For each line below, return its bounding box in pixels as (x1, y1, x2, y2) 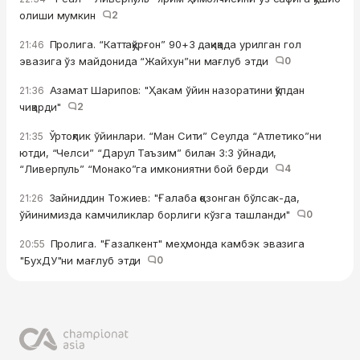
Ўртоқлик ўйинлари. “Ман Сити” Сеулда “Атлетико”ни (45, 129, 321, 142)
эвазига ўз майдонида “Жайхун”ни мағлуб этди (19, 54, 275, 67)
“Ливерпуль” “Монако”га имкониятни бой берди (19, 162, 275, 175)
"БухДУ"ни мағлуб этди (19, 253, 148, 267)
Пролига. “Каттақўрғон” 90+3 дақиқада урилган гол (46, 37, 301, 51)
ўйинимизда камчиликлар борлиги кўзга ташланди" (19, 207, 297, 221)
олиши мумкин (19, 8, 102, 22)
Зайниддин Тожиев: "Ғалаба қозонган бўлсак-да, (45, 190, 301, 204)
